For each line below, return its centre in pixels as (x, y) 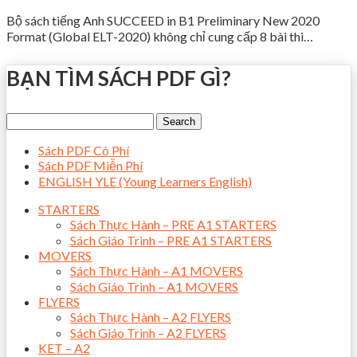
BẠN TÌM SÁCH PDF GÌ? (119, 78)
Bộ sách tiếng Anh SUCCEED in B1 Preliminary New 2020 (163, 21)
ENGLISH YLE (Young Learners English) (145, 182)
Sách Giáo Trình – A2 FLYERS (148, 333)
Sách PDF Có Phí (84, 151)
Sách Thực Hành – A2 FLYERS (151, 317)
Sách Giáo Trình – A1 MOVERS (154, 287)
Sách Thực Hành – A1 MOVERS (157, 271)
